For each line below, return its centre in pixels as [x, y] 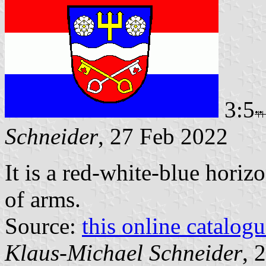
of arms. [43, 199]
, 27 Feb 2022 [163, 136]
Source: [43, 226]
